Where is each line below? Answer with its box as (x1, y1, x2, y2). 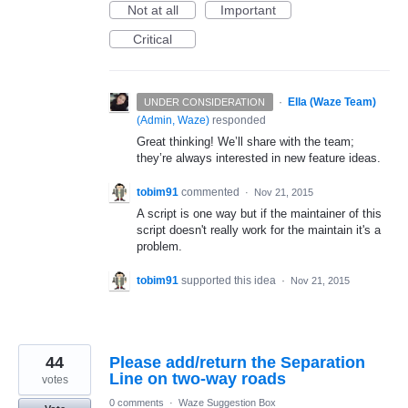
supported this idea (181, 274, 279, 288)
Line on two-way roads (109, 370, 286, 389)
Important (220, 3, 276, 17)
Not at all (127, 3, 178, 17)
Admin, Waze (140, 114, 206, 127)
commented (181, 186, 242, 199)
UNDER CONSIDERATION (144, 97, 266, 107)
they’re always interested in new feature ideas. (137, 151, 381, 165)
